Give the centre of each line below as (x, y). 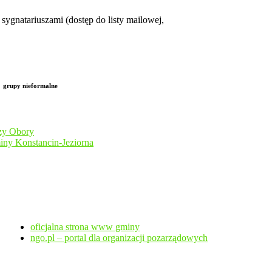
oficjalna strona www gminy (85, 226)
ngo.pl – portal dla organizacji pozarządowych (119, 237)
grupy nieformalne (30, 85)
